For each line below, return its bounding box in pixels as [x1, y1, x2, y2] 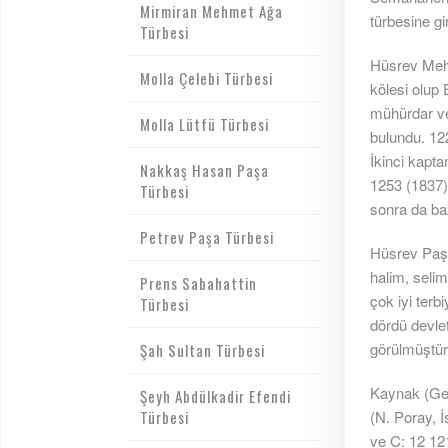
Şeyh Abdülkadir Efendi [139, 385, 291, 407]
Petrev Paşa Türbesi [139, 226, 274, 248]
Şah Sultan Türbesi [139, 339, 265, 361]
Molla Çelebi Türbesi [139, 67, 273, 89]
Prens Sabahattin [139, 272, 257, 294]
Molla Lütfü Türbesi [139, 113, 269, 135]
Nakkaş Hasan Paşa [139, 159, 269, 181]
